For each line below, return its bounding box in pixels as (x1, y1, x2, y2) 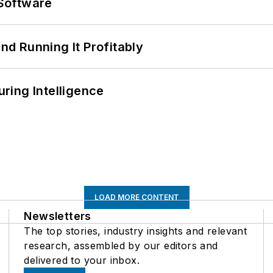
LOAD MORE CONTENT (94, 193, 179, 202)
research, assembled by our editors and (24, 239, 218, 252)
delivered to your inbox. (24, 254, 140, 267)
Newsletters (24, 210, 91, 223)
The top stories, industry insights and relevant (24, 225, 247, 238)
